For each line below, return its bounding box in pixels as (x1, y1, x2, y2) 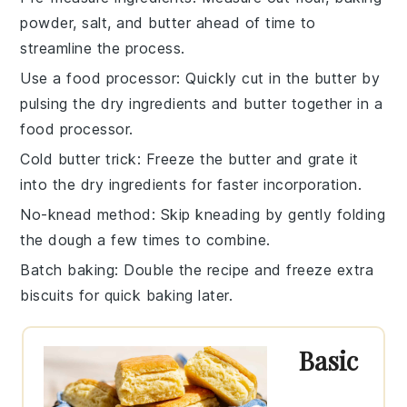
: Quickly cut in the (176, 68, 314, 87)
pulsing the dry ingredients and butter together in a (20, 94, 383, 113)
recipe (206, 260, 250, 279)
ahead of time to (191, 13, 316, 32)
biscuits (20, 285, 74, 304)
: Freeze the (136, 149, 229, 168)
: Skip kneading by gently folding (151, 204, 386, 223)
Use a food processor (20, 68, 177, 87)
